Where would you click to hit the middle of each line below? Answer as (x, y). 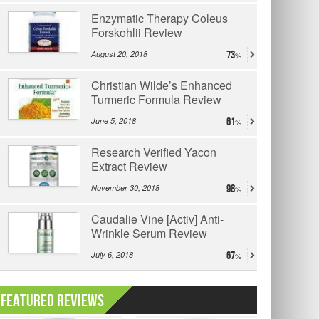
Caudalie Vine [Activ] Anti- (157, 219)
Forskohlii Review (137, 32)
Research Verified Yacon (154, 152)
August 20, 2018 (119, 54)
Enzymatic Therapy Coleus (159, 18)
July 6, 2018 (112, 255)
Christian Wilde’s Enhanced (162, 85)
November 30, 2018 (125, 188)
